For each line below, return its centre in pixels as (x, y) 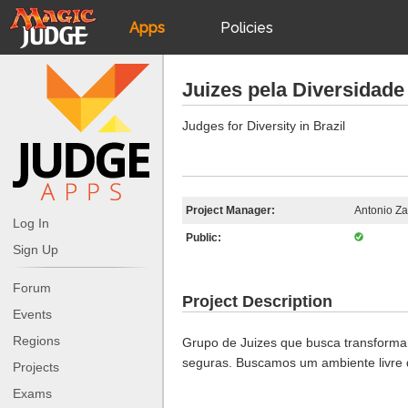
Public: (204, 238)
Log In (31, 223)
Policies (247, 27)
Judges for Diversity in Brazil (264, 126)
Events (32, 314)
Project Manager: (230, 210)
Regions (36, 340)
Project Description (257, 301)
